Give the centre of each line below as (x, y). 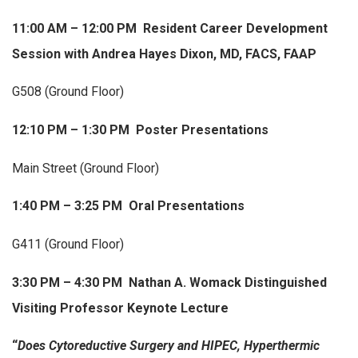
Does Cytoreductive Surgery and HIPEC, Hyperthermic (169, 346)
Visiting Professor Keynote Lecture (120, 308)
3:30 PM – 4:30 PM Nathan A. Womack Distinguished (169, 282)
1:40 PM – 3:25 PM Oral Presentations (128, 206)
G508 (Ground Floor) (68, 92)
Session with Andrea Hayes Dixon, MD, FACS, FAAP (164, 54)
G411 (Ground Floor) (68, 244)
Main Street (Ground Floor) (86, 168)
